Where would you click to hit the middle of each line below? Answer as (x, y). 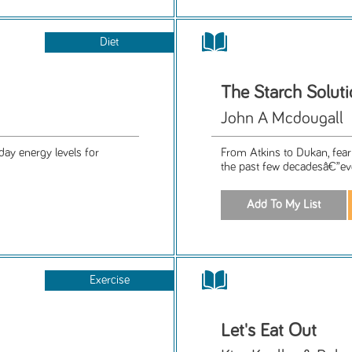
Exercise (109, 280)
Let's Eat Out (269, 330)
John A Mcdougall (282, 119)
